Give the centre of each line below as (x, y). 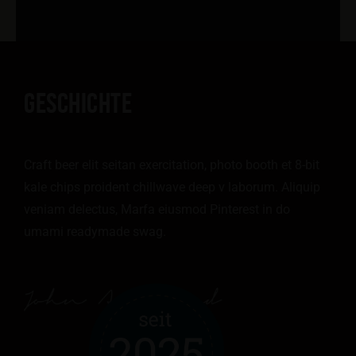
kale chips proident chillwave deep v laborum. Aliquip (172, 187)
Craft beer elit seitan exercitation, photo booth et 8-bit (172, 165)
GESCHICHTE (78, 103)
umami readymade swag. (97, 232)
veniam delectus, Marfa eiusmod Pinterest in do (157, 209)
